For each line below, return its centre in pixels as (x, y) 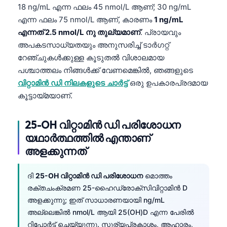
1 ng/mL (169, 19)
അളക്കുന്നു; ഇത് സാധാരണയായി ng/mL (96, 200)
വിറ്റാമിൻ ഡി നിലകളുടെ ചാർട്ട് (73, 83)
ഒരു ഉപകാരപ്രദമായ (168, 83)
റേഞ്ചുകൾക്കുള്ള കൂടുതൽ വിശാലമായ (91, 57)
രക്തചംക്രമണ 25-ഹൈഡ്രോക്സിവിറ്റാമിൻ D (107, 187)
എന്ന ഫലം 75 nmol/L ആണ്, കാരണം (86, 19)
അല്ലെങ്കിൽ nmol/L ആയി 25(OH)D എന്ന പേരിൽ (111, 212)
